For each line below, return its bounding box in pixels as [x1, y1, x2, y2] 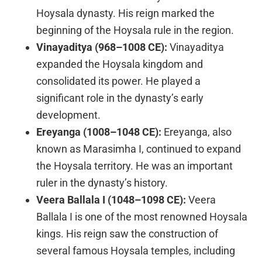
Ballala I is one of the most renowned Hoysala [36, 210, 248, 223]
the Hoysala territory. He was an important [36, 159, 233, 172]
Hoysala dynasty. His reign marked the [36, 6, 215, 19]
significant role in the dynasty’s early [36, 91, 204, 104]
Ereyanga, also [161, 125, 232, 138]
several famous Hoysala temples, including [36, 244, 236, 257]
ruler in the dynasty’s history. [36, 176, 168, 189]
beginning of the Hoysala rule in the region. [36, 23, 235, 36]
